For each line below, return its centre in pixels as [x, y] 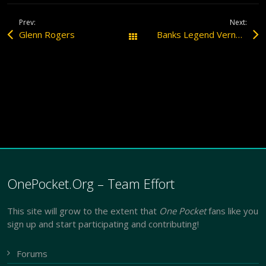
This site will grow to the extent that [83, 210]
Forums [32, 254]
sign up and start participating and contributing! [103, 224]
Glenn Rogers [47, 34]
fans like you [232, 210]
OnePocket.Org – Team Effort [91, 183]
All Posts [163, 37]
